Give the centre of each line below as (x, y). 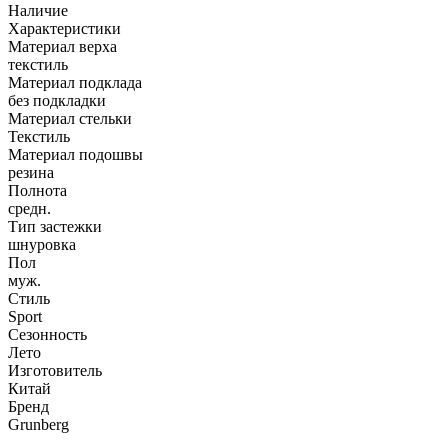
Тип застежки (55, 226)
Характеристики (64, 28)
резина (31, 172)
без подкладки (57, 100)
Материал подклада (75, 82)
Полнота (37, 190)
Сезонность (47, 334)
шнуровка (42, 244)
